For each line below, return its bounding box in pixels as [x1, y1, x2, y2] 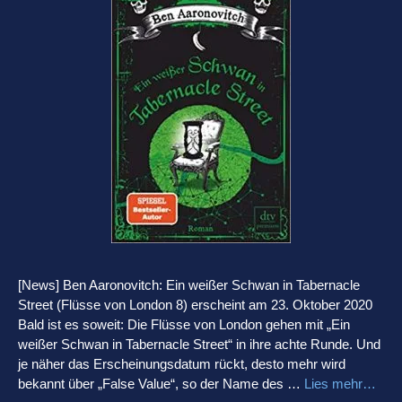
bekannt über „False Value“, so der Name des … [18, 375, 304, 391]
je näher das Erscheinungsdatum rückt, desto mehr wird [18, 355, 345, 371]
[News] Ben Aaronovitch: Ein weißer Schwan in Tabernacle [18, 276, 360, 293]
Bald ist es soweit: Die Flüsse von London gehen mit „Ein [18, 316, 350, 332]
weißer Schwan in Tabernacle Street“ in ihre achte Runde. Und [18, 336, 380, 352]
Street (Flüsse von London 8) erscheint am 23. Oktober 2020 [18, 296, 372, 312]
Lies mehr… [304, 375, 376, 391]
